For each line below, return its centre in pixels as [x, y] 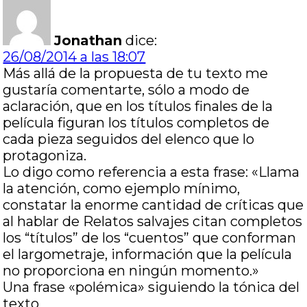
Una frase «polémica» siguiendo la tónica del [151, 287]
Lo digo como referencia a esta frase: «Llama [151, 172]
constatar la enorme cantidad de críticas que [153, 205]
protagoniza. [45, 156]
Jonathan [88, 40]
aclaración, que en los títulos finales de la [138, 106]
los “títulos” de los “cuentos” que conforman [150, 238]
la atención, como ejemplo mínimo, [122, 188]
